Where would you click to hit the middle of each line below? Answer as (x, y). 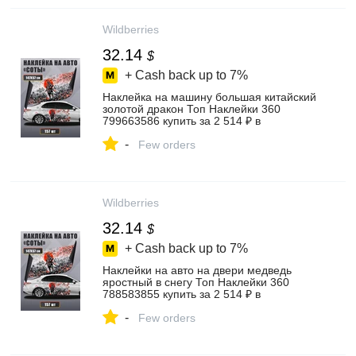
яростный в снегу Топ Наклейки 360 (196, 282)
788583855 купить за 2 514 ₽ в (182, 294)
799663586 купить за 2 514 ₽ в (182, 121)
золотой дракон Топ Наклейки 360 (192, 109)
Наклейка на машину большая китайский (209, 97)
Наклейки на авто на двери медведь (197, 270)
